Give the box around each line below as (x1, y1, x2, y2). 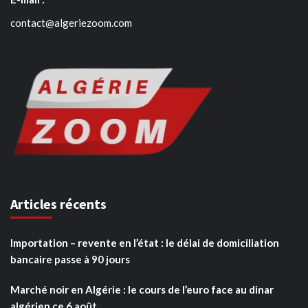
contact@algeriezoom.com (10, 16, 132, 29)
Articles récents (10, 195, 107, 212)
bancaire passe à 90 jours (10, 252, 130, 265)
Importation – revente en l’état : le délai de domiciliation (10, 236, 279, 249)
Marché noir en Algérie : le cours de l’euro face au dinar (10, 283, 274, 296)
